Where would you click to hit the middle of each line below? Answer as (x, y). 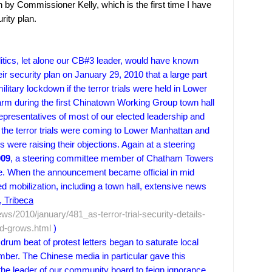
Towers (199, 159)
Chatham (163, 159)
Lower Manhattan (158, 131)
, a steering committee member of (77, 159)
